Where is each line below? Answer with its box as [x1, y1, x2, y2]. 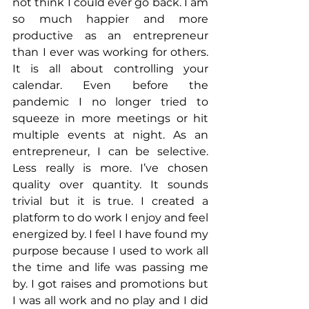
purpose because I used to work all [12, 244, 208, 258]
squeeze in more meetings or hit [12, 112, 208, 126]
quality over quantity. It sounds [12, 178, 208, 192]
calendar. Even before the [12, 79, 208, 92]
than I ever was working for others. [12, 46, 208, 59]
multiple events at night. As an [12, 128, 208, 142]
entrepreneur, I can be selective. [12, 145, 208, 159]
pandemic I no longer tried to [12, 95, 208, 109]
